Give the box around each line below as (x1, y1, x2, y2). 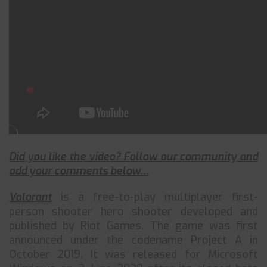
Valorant (9, 190, 52, 204)
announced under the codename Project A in (9, 233, 258, 247)
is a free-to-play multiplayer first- (52, 190, 258, 204)
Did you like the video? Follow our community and (9, 150, 258, 164)
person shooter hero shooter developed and (9, 204, 258, 219)
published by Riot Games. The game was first (9, 219, 258, 233)
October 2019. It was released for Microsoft (9, 247, 258, 262)
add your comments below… (9, 164, 149, 178)
